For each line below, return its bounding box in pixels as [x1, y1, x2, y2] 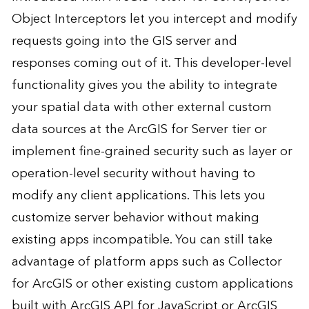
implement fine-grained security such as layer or [11, 141, 292, 163]
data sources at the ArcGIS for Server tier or [11, 119, 267, 141]
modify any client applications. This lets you [11, 185, 266, 207]
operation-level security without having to [11, 163, 255, 185]
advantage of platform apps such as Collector [11, 251, 282, 273]
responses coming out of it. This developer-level [11, 52, 292, 74]
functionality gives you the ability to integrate [11, 74, 277, 97]
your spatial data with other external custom [11, 97, 272, 119]
